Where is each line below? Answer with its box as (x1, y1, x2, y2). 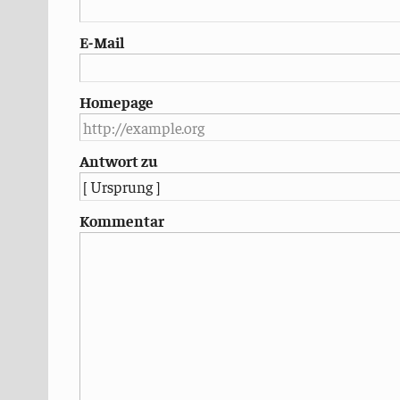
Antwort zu (79, 151, 158, 171)
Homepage (79, 91, 154, 112)
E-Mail (79, 32, 124, 53)
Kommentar (79, 210, 164, 230)
